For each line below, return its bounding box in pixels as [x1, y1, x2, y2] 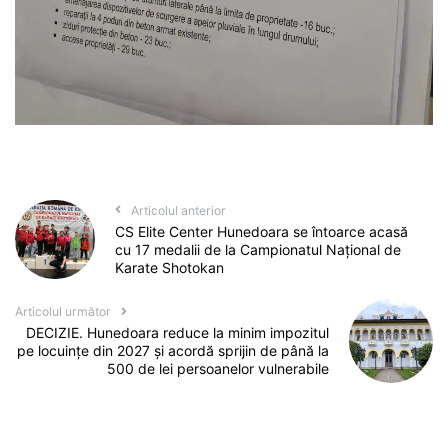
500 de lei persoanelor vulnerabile [107, 360, 330, 378]
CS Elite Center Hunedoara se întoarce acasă [114, 222, 408, 240]
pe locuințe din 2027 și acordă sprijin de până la [17, 342, 330, 360]
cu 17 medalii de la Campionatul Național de [114, 240, 401, 258]
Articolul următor [15, 304, 111, 320]
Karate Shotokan [114, 258, 224, 276]
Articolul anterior [130, 202, 226, 218]
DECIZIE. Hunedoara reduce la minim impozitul [26, 324, 330, 342]
